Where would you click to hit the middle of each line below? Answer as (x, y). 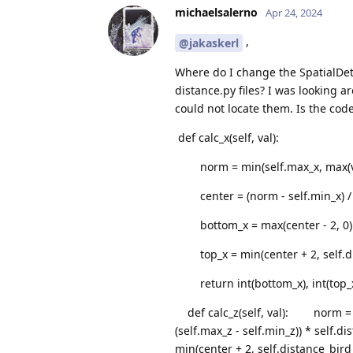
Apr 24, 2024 (294, 13)
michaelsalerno (216, 13)
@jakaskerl (209, 43)
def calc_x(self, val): (227, 138)
